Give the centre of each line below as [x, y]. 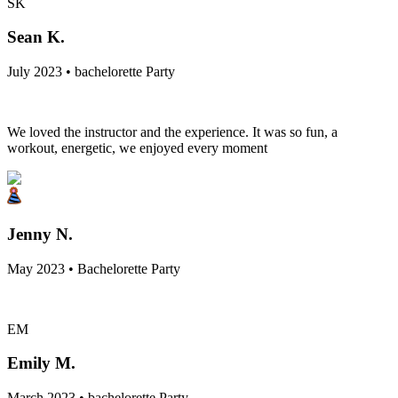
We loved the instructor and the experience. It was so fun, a [172, 132]
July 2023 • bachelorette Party [91, 72]
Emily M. [41, 363]
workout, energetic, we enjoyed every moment [137, 148]
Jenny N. [40, 234]
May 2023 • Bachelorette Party [94, 268]
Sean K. [36, 37]
